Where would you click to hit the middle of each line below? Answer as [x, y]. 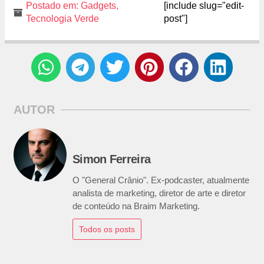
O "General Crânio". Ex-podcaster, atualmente [161, 180]
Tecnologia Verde [62, 19]
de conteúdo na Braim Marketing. [136, 206]
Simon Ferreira [112, 159]
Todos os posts [107, 230]
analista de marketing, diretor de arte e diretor [159, 193]
